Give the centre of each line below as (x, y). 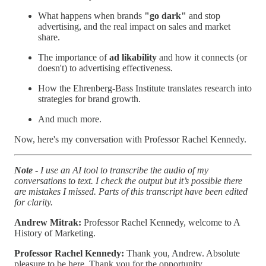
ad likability (133, 57)
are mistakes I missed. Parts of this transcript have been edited (131, 191)
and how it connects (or (202, 57)
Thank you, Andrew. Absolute (183, 253)
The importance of (74, 57)
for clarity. (34, 202)
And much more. (70, 119)
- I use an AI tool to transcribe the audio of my (121, 170)
